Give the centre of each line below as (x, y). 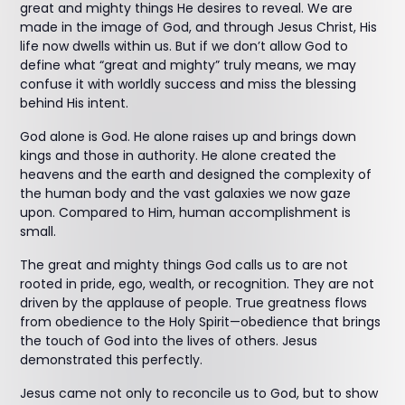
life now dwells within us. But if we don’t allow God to (184, 46)
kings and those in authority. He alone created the (179, 155)
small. (38, 231)
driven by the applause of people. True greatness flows (194, 303)
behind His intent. (75, 103)
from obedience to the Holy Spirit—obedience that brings (201, 322)
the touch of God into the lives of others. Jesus (169, 341)
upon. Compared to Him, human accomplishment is (186, 212)
